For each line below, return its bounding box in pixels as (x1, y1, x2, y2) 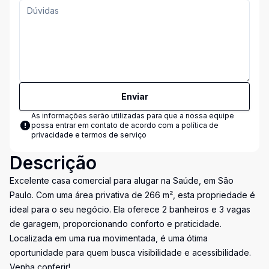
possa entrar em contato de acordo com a (31, 121, 181, 130)
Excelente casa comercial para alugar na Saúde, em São (10, 175, 234, 186)
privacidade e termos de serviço (31, 130, 147, 139)
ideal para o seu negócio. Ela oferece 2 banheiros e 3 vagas (10, 204, 250, 214)
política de (181, 121, 219, 130)
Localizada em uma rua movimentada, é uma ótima (10, 233, 208, 243)
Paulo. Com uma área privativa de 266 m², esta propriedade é (10, 190, 255, 200)
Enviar (121, 91, 148, 101)
